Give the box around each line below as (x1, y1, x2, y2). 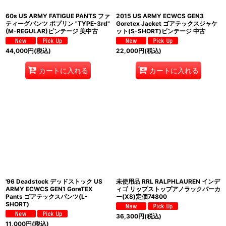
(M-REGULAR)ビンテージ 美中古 (6, 27, 98, 35)
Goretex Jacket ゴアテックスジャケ (116, 19, 217, 27)
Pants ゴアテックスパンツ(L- (6, 193, 88, 200)
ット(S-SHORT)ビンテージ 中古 (116, 27, 205, 35)
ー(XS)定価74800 (116, 193, 167, 200)
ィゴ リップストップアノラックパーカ (116, 185, 220, 193)
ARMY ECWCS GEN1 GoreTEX (6, 185, 93, 193)
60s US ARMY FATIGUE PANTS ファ (6, 12, 110, 20)
